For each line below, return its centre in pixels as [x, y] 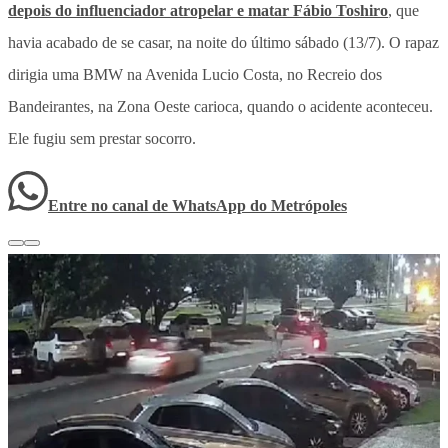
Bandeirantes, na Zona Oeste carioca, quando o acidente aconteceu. [220, 106]
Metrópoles [309, 205]
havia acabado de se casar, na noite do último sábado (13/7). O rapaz [223, 42]
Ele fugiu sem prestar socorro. [102, 138]
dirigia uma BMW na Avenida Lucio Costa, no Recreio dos [195, 74]
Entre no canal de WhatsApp [149, 205]
